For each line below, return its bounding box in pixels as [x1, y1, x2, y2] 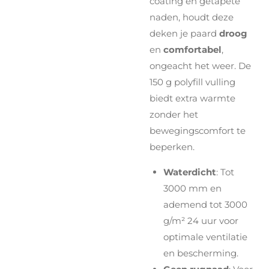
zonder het [150, 108, 198, 120]
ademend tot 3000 [163, 198, 247, 210]
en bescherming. [163, 247, 238, 259]
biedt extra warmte [150, 92, 235, 104]
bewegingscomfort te [150, 124, 246, 136]
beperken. [150, 141, 195, 153]
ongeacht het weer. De [150, 59, 251, 71]
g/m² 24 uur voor [163, 214, 238, 226]
